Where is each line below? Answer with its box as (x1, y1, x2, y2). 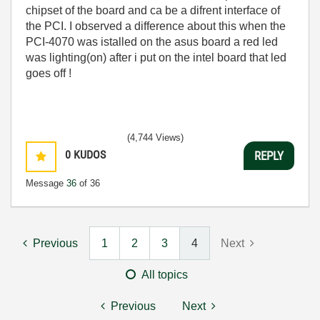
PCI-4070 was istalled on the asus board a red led (26, 36, 278, 48)
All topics (141, 269, 188, 281)
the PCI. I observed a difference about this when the (26, 20, 286, 32)
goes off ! (26, 67, 71, 79)
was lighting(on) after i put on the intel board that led (26, 51, 286, 64)
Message (26, 178, 66, 189)
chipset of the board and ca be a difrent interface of (26, 4, 280, 16)
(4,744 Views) (127, 132, 184, 143)
